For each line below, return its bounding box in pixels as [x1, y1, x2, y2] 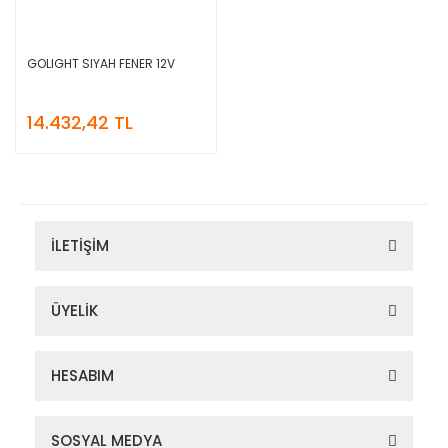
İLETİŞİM [51, 234, 109, 256]
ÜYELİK [51, 299, 98, 321]
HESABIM [51, 364, 114, 386]
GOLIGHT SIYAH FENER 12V [27, 54, 175, 72]
